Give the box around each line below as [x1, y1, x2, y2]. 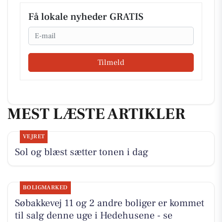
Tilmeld [98, 57, 124, 67]
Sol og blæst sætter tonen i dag [14, 146, 148, 159]
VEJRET [22, 133, 45, 141]
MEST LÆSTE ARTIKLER [7, 103, 185, 124]
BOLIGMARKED [22, 183, 68, 191]
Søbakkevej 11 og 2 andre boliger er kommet [14, 196, 204, 210]
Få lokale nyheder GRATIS [28, 10, 143, 24]
